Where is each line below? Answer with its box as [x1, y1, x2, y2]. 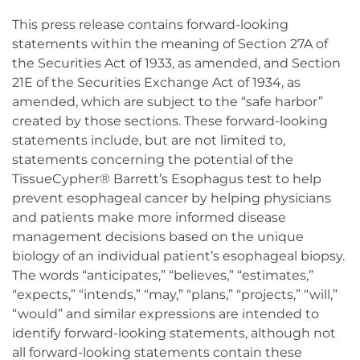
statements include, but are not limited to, [12, 133, 285, 149]
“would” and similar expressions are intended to [12, 306, 319, 322]
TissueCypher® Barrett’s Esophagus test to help [12, 171, 321, 187]
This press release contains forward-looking [12, 17, 288, 33]
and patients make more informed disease [12, 210, 286, 226]
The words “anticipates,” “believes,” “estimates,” [12, 268, 313, 284]
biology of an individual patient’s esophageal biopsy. [12, 248, 345, 264]
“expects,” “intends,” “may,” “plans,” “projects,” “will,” [12, 287, 337, 303]
